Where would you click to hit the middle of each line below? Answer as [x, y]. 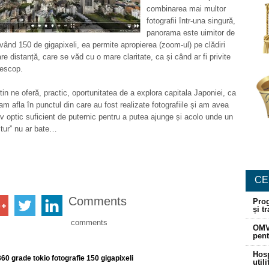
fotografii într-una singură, [191, 21]
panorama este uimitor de [191, 33]
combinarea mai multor [186, 9]
